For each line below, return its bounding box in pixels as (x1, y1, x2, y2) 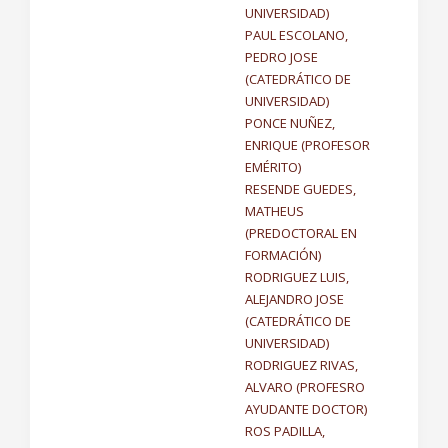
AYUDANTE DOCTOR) (245, 400, 367, 418)
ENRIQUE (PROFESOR (245, 136, 370, 154)
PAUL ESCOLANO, (245, 26, 348, 44)
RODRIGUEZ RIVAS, (245, 356, 358, 374)
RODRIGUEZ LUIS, (245, 268, 349, 286)
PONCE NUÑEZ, (245, 114, 335, 132)
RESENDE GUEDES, (245, 180, 356, 198)
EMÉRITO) (245, 158, 301, 176)
